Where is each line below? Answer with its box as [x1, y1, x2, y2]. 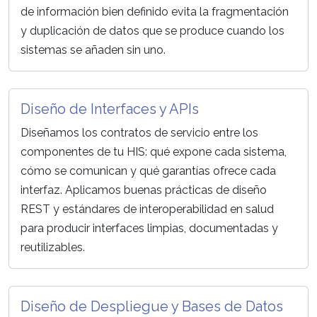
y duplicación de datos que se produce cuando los [21, 24, 284, 38]
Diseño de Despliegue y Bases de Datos [21, 298, 283, 316]
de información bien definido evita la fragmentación [21, 5, 289, 19]
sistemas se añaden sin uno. [21, 43, 166, 57]
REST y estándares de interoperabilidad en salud [21, 202, 274, 217]
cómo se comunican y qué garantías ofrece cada [21, 164, 276, 178]
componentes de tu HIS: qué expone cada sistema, [21, 145, 287, 159]
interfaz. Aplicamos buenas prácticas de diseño [21, 183, 267, 197]
